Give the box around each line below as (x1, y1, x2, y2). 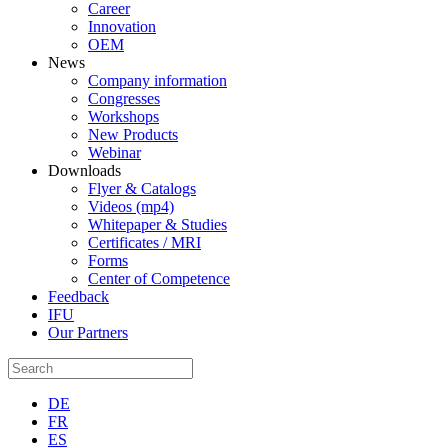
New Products (88, 125, 178, 143)
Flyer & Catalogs (88, 179, 196, 197)
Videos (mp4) (88, 197, 174, 215)
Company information (88, 71, 227, 89)
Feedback (48, 287, 109, 305)
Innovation (88, 17, 156, 35)
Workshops (88, 107, 159, 125)
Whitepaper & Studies (88, 215, 227, 233)
